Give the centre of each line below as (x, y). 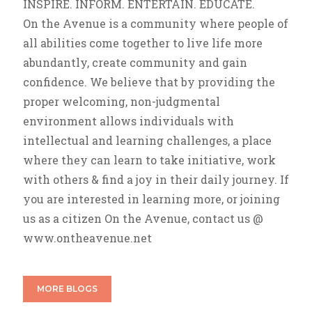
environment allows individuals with (128, 120)
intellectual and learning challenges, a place (147, 140)
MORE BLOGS (67, 288)
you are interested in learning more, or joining (151, 198)
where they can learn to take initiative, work (149, 159)
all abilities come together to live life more (143, 42)
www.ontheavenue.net (87, 237)
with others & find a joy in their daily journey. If (156, 179)
